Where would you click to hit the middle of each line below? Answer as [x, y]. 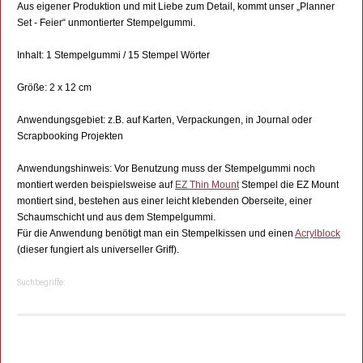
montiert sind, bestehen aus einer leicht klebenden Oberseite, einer [164, 201]
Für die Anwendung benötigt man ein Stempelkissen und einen [156, 234]
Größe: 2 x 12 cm [54, 88]
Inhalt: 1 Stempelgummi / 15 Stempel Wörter [113, 56]
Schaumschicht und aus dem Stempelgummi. [116, 218]
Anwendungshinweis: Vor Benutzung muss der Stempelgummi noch [166, 169]
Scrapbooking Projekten [70, 137]
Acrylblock [318, 234]
